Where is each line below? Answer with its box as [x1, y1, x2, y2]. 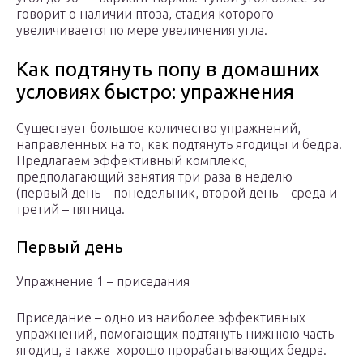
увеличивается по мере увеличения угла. [16, 23, 271, 38]
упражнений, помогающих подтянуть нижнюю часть [16, 327, 334, 342]
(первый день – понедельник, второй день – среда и [16, 186, 337, 201]
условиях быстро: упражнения [16, 81, 294, 104]
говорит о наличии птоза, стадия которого [16, 6, 274, 22]
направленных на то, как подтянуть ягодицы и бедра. [16, 137, 342, 152]
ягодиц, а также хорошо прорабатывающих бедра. [16, 343, 327, 358]
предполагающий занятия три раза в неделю [16, 169, 293, 185]
